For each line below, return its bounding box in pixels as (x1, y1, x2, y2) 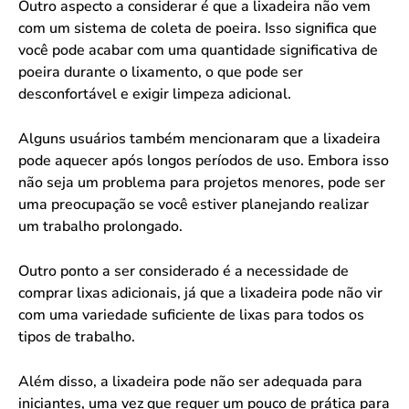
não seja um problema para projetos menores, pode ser (18, 172, 385, 193)
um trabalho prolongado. (18, 215, 183, 236)
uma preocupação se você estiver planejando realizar (18, 194, 369, 215)
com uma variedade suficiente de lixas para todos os (18, 304, 364, 325)
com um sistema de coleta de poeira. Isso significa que (18, 17, 377, 38)
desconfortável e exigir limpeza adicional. (18, 83, 291, 104)
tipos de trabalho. (18, 326, 135, 347)
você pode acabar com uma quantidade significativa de (18, 39, 378, 60)
